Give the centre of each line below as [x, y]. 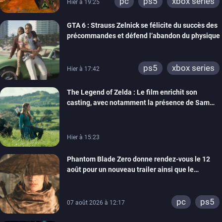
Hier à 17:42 [83, 69]
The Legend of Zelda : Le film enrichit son [132, 92]
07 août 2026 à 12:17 [96, 203]
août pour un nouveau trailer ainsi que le [130, 170]
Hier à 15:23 [83, 138]
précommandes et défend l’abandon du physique [143, 36]
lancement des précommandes [115, 180]
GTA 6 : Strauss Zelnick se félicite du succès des [142, 26]
